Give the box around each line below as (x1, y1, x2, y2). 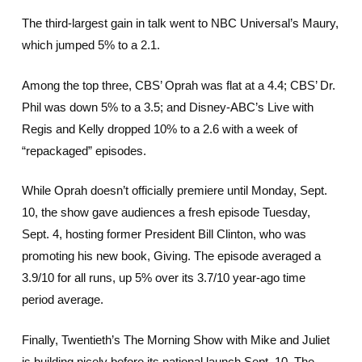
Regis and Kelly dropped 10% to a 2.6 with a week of (21, 121, 297, 136)
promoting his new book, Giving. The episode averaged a (21, 249, 321, 263)
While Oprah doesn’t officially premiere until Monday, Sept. (21, 183, 327, 197)
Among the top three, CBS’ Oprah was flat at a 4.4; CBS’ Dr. (21, 78, 335, 92)
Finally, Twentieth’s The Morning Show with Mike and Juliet (21, 332, 330, 347)
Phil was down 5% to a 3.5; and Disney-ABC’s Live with (21, 99, 314, 114)
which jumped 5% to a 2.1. (21, 38, 160, 52)
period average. (21, 293, 103, 306)
